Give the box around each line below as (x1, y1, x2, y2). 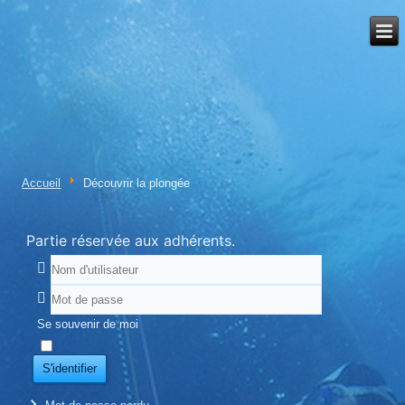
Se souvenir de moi (37, 317, 139, 332)
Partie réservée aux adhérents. (26, 231, 236, 250)
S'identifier (42, 362, 98, 376)
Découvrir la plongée (83, 175, 191, 190)
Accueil (22, 175, 61, 190)
